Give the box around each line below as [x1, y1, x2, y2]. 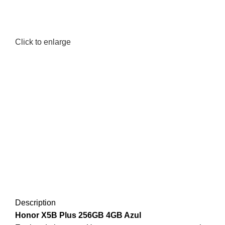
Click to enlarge [15, 38, 71, 47]
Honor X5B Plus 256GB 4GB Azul [15, 211, 141, 219]
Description [15, 198, 56, 207]
